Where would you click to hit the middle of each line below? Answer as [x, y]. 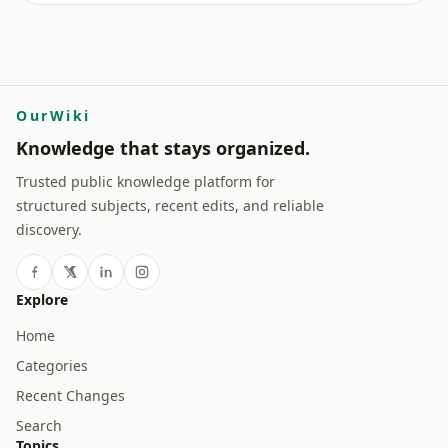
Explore [42, 299]
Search [39, 425]
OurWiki [53, 115]
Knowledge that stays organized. [163, 148]
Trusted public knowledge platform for [145, 181]
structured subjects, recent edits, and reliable [170, 205]
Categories [52, 365]
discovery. [49, 229]
